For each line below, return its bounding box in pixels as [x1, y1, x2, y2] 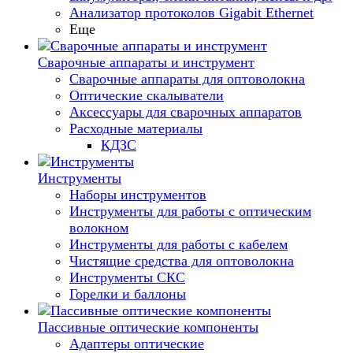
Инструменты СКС [69, 269, 185, 285]
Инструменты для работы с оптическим [69, 203, 311, 219]
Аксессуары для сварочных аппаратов [69, 104, 302, 120]
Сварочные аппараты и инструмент [38, 54, 255, 70]
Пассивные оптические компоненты [38, 319, 258, 335]
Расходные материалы [69, 121, 203, 136]
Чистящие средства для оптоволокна [69, 253, 294, 269]
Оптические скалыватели [69, 87, 224, 103]
